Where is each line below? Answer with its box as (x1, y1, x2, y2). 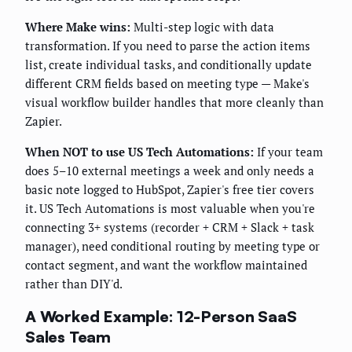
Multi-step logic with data (130, 19, 274, 35)
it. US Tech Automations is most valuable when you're (25, 200, 315, 217)
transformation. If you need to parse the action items (25, 38, 310, 54)
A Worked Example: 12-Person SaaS (25, 306, 297, 326)
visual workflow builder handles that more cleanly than (25, 94, 324, 111)
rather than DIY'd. (25, 276, 123, 292)
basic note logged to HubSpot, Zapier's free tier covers (25, 181, 314, 198)
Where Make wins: (25, 19, 130, 35)
